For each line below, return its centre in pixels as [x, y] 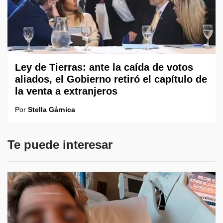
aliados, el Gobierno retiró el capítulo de [111, 79]
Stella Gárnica [52, 110]
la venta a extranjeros [66, 91]
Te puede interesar [60, 145]
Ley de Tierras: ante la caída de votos [104, 67]
